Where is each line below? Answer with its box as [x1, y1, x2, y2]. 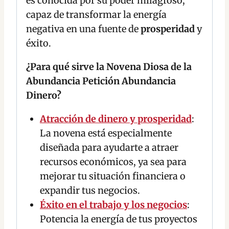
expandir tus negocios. [40, 185, 140, 197]
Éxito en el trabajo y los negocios [40, 199, 187, 211]
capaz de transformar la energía [26, 9, 167, 21]
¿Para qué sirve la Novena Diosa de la [26, 61, 192, 73]
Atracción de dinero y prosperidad [40, 113, 192, 125]
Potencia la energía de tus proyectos [40, 213, 197, 225]
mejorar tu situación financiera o [40, 170, 186, 182]
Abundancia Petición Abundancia [26, 75, 176, 87]
